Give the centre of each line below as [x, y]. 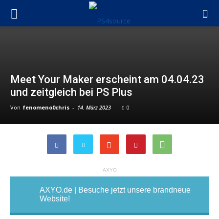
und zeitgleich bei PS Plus [71, 92]
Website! [55, 199]
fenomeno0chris [46, 107]
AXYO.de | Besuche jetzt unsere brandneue [115, 190]
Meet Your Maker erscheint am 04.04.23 [107, 79]
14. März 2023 [94, 107]
